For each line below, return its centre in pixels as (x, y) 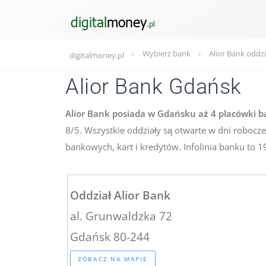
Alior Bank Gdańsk (153, 86)
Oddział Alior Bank (120, 195)
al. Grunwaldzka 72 (121, 216)
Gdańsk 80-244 (110, 237)
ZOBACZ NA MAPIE (113, 259)
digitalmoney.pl (97, 55)
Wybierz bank (167, 53)
